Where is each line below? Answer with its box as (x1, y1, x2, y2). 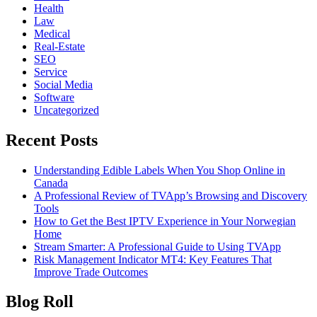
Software (34, 91, 74, 103)
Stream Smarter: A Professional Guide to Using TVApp (34, 240, 281, 253)
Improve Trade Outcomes (34, 265, 148, 278)
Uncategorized (34, 103, 99, 116)
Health (34, 1, 64, 14)
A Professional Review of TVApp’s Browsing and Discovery (34, 189, 307, 202)
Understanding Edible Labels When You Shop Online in (34, 163, 285, 176)
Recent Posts (6, 130, 98, 149)
